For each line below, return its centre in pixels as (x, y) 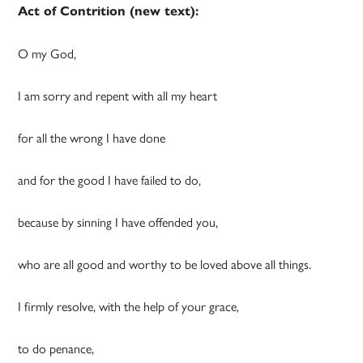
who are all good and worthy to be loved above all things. (165, 264)
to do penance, (56, 348)
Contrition (93, 11)
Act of (39, 11)
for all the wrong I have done (92, 138)
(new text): (162, 11)
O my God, (47, 53)
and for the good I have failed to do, (111, 180)
